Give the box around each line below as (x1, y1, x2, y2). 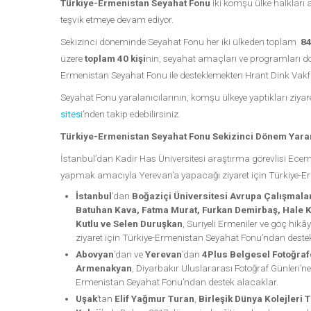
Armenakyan (75, 262, 132, 274)
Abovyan (75, 249, 114, 260)
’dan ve (113, 249, 143, 260)
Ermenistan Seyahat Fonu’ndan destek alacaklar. (75, 276, 278, 288)
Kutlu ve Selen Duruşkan (75, 218, 183, 230)
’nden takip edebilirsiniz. (83, 108, 180, 120)
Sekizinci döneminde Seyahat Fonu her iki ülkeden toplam (60, 36, 299, 48)
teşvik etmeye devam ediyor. (60, 14, 174, 26)
